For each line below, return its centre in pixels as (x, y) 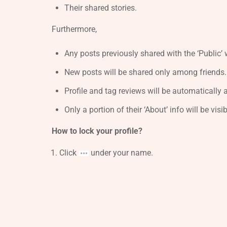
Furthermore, (74, 29)
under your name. (121, 153)
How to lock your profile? (97, 131)
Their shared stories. (101, 8)
